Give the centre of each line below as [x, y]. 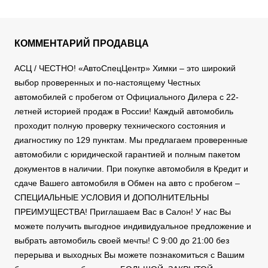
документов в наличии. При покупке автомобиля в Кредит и [131, 169]
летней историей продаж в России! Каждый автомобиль [124, 112]
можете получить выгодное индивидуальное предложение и [133, 226]
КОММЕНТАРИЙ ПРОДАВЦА [82, 44]
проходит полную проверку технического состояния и [120, 126]
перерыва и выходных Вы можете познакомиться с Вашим [130, 255]
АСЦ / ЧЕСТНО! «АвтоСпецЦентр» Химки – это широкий [125, 68]
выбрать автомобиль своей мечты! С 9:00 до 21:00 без [122, 241]
